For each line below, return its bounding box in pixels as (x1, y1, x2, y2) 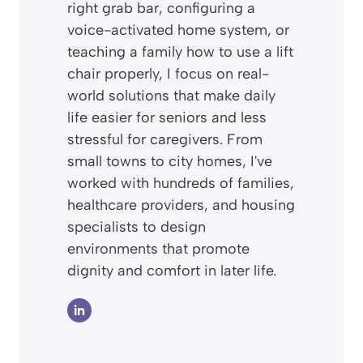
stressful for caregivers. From (67, 130, 263, 149)
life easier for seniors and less (67, 109, 267, 127)
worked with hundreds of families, (67, 174, 294, 193)
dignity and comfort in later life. (67, 262, 276, 280)
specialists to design (67, 218, 206, 237)
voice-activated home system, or (67, 21, 289, 40)
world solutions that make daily (67, 87, 275, 105)
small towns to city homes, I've (67, 152, 272, 171)
